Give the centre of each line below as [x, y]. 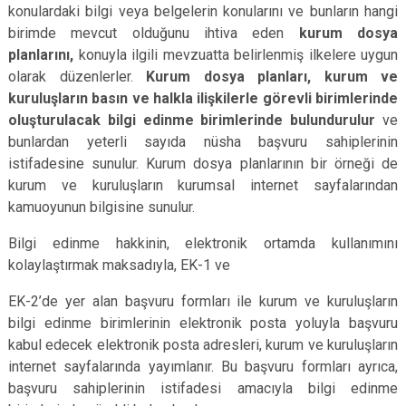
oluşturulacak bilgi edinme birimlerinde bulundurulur [192, 120]
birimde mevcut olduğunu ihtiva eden [154, 33]
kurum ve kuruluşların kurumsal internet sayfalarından [203, 185]
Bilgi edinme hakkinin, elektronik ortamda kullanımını [203, 243]
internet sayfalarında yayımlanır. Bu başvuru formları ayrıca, [203, 367]
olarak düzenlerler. [77, 77]
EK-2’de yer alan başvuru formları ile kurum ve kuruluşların [203, 301]
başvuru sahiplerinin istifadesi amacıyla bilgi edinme [203, 388]
